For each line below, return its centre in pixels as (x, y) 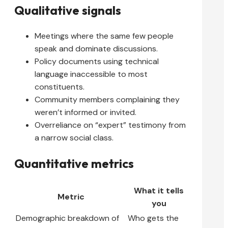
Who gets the (153, 218)
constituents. (60, 87)
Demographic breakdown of (67, 218)
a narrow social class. (74, 137)
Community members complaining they (107, 99)
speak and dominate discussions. (96, 48)
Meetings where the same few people (104, 36)
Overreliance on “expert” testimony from (110, 125)
